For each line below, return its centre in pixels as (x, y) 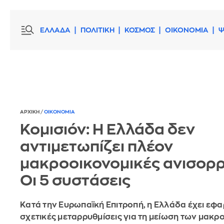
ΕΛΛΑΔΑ (55, 30)
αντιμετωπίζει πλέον (96, 147)
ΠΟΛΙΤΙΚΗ (97, 30)
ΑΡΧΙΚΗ (30, 112)
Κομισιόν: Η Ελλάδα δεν (107, 130)
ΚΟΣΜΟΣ (140, 30)
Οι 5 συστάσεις (75, 181)
